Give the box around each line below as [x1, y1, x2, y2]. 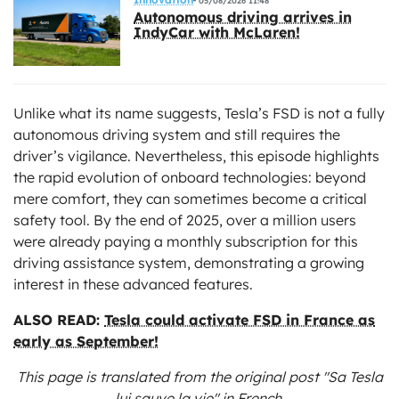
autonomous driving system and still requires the [13, 126, 340, 144]
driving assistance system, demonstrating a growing [13, 254, 364, 273]
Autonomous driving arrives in [134, 8, 352, 27]
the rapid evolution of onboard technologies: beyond [13, 168, 366, 187]
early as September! [13, 332, 159, 351]
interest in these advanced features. [13, 275, 253, 294]
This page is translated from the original [16, 368, 289, 387]
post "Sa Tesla [288, 368, 383, 387]
